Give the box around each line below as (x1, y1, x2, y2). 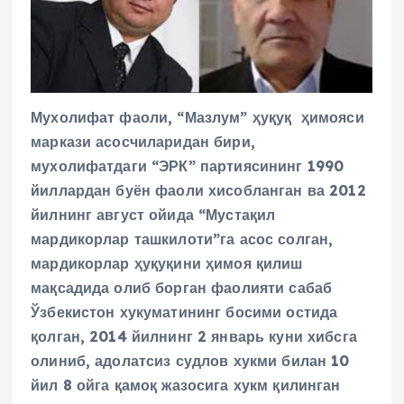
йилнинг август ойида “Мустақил (31, 206, 276, 225)
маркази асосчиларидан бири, (31, 133, 255, 151)
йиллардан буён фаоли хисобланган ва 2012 (31, 181, 366, 200)
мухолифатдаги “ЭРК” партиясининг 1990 (31, 157, 344, 176)
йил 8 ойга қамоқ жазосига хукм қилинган (31, 376, 341, 395)
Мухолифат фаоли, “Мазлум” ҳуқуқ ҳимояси (31, 108, 364, 127)
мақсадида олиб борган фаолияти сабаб (31, 279, 333, 298)
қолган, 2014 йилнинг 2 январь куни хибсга (31, 327, 357, 346)
